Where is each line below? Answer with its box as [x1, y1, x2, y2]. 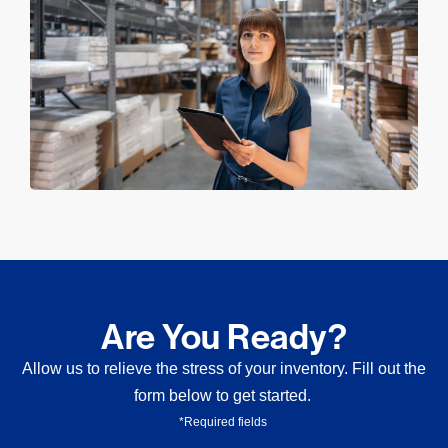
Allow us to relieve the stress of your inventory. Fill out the [22, 360, 426, 378]
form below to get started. [133, 387, 315, 405]
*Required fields [178, 415, 270, 430]
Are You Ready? [101, 316, 347, 359]
